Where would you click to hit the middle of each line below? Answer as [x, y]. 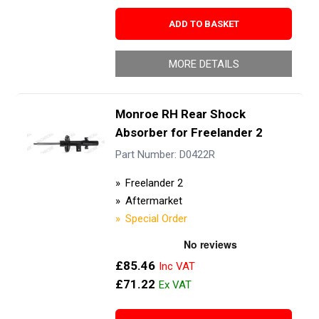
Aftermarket [153, 200]
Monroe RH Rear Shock [180, 114]
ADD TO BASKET [204, 23]
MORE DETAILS [204, 64]
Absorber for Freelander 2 [189, 132]
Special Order [156, 218]
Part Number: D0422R [165, 155]
